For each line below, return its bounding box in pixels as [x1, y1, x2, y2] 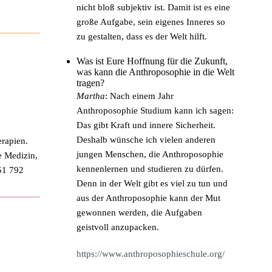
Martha [76, 90, 105, 101]
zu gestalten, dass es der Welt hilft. [76, 31, 207, 41]
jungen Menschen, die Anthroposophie [76, 149, 223, 159]
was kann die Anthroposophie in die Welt [76, 66, 234, 77]
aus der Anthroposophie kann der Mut [76, 192, 220, 203]
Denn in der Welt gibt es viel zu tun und [76, 178, 228, 188]
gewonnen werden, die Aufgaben [76, 207, 202, 217]
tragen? [76, 77, 104, 88]
